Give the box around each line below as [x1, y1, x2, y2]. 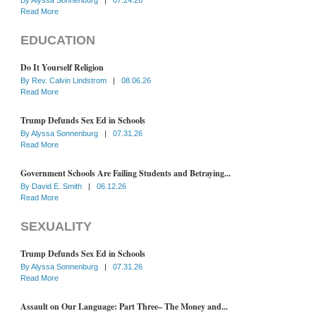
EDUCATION [20, 32, 95, 47]
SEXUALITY [20, 219, 92, 233]
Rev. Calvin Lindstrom [32, 75, 109, 85]
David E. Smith [32, 181, 84, 190]
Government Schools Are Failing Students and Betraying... [20, 166, 231, 179]
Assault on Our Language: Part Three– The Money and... [20, 300, 228, 312]
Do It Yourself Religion [20, 61, 104, 73]
